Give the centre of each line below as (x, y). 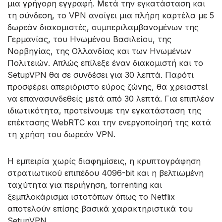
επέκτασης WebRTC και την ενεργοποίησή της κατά (109, 122)
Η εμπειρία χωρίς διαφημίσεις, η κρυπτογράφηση (104, 161)
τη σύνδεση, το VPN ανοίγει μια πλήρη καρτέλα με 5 (111, 15)
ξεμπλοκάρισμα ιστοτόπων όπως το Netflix (91, 196)
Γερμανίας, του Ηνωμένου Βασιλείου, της (89, 39)
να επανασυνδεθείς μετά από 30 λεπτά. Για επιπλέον (111, 98)
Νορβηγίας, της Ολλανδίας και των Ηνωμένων (99, 51)
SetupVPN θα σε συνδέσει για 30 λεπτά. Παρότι (101, 75)
